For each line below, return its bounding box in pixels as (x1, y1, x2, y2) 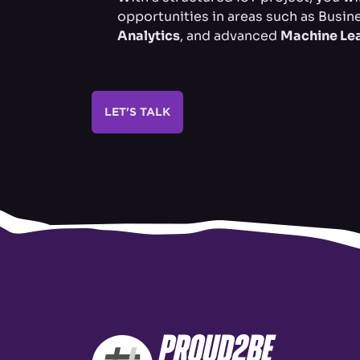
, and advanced (180, 27, 280, 45)
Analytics (117, 27, 180, 45)
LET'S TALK (104, 105, 170, 119)
